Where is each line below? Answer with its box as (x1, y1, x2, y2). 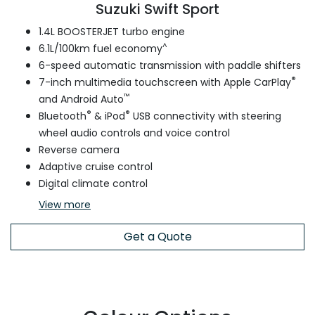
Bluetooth (39, 109, 86, 124)
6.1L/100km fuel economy (39, 41, 162, 56)
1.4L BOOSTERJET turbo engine (39, 25, 185, 39)
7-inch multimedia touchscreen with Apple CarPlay (39, 75, 291, 90)
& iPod (91, 109, 125, 124)
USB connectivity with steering (130, 109, 281, 124)
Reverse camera (39, 143, 120, 157)
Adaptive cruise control (39, 160, 153, 174)
